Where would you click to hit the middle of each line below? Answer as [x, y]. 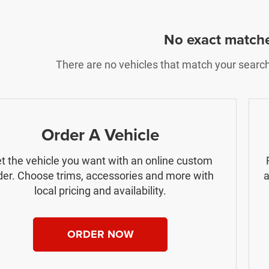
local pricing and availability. [100, 191]
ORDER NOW [100, 234]
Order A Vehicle [100, 134]
